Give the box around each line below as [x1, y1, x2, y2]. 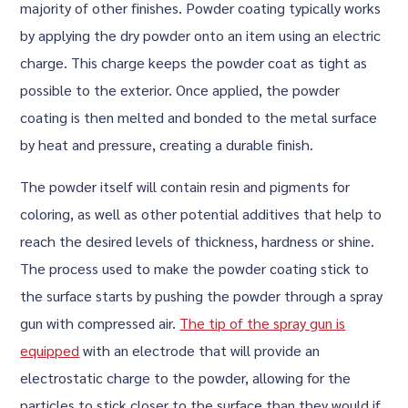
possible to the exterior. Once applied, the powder [20, 80, 341, 99]
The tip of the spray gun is [179, 313, 346, 332]
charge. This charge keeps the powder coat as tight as [20, 53, 368, 72]
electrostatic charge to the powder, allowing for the [20, 368, 352, 387]
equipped [20, 341, 80, 360]
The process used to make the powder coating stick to [20, 259, 370, 278]
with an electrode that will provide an [79, 341, 321, 360]
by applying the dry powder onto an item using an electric [20, 25, 382, 45]
